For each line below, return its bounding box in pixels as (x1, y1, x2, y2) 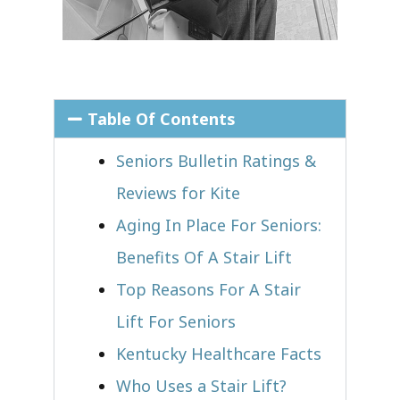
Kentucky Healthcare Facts (116, 342, 321, 364)
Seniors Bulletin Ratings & (116, 149, 316, 171)
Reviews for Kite (116, 181, 240, 204)
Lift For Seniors (116, 310, 236, 332)
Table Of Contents (87, 107, 236, 129)
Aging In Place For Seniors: (116, 213, 321, 236)
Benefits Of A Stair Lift (116, 246, 292, 268)
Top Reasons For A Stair (116, 278, 301, 300)
